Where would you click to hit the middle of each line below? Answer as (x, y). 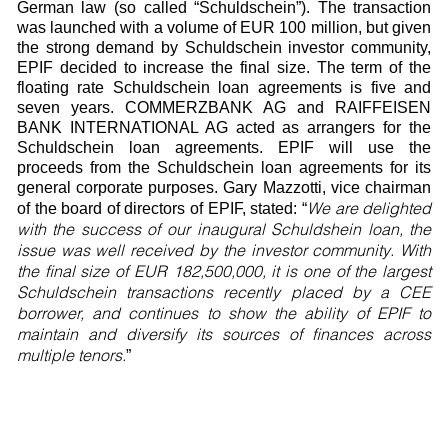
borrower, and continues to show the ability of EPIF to (224, 313)
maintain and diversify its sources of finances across (224, 334)
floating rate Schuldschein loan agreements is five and (224, 87)
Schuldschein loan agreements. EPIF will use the (224, 147)
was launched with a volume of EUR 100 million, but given (224, 27)
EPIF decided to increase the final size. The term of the (224, 67)
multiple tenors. (71, 355)
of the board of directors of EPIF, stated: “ (161, 208)
